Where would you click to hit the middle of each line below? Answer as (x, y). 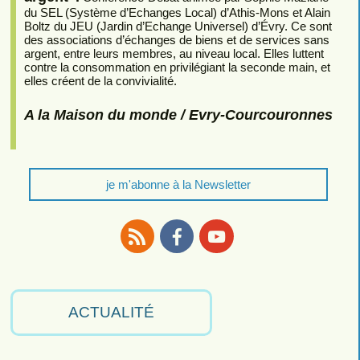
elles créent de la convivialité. (100, 80)
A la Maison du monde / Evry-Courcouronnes (178, 114)
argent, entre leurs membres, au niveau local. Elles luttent (174, 53)
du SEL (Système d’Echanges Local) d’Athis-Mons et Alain (177, 12)
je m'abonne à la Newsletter (178, 184)
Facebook (203, 262)
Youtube (238, 262)
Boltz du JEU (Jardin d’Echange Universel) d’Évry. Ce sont (178, 26)
